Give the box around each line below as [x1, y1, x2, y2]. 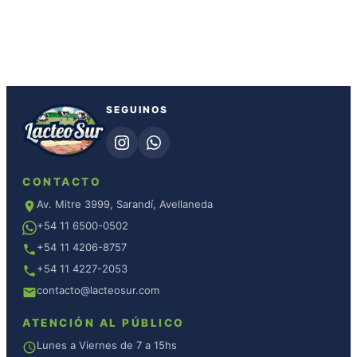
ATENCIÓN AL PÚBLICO [22, 316, 185, 329]
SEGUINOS [106, 104, 168, 116]
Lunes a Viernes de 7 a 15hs [37, 339, 177, 351]
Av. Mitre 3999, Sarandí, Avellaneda [37, 198, 213, 210]
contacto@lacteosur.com [37, 284, 159, 296]
